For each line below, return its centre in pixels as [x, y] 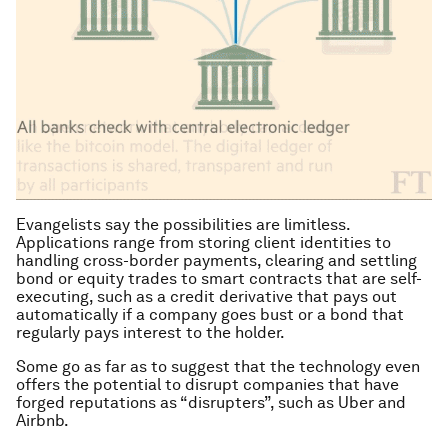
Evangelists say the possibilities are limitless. [183, 225]
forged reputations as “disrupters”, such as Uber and [211, 403]
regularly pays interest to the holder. [150, 333]
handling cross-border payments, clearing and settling [216, 261]
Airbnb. [42, 421]
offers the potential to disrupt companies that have [207, 385]
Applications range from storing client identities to [203, 243]
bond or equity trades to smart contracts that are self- [219, 279]
